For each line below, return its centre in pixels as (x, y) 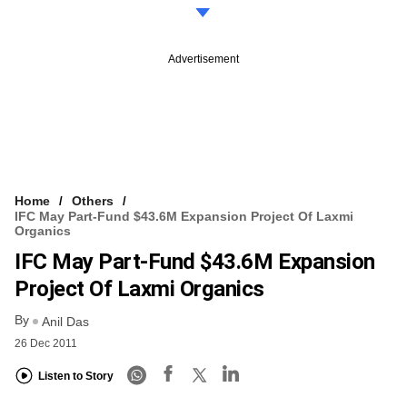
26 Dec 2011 (46, 343)
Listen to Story (76, 377)
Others (93, 201)
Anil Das (65, 321)
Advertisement (203, 60)
